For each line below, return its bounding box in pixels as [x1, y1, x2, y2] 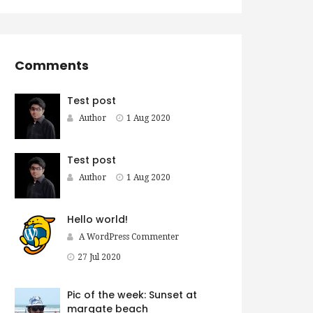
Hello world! [67, 212, 128, 227]
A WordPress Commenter [79, 232, 179, 242]
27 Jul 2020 [78, 252, 121, 263]
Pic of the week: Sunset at [67, 288, 197, 303]
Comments [15, 57, 89, 75]
